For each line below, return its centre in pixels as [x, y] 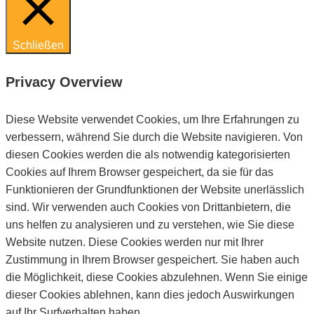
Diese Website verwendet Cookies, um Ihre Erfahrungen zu [152, 119]
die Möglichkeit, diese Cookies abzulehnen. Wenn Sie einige [157, 277]
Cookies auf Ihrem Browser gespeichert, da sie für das [139, 172]
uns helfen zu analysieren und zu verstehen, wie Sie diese [150, 224]
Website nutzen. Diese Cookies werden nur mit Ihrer [135, 242]
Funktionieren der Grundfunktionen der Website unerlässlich [155, 189]
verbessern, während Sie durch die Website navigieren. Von [154, 137]
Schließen [38, 45]
